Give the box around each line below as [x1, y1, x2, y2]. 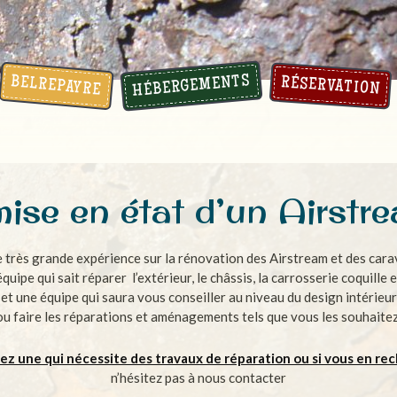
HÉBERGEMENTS [130, 73, 252, 101]
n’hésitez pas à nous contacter [111, 370, 286, 385]
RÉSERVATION [279, 74, 380, 99]
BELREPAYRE [9, 74, 103, 100]
